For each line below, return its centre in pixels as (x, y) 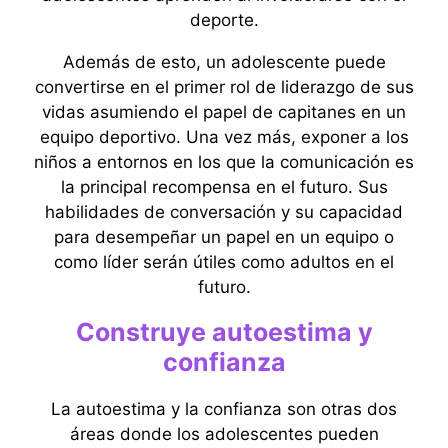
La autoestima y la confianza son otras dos (224, 409)
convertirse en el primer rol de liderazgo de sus (224, 87)
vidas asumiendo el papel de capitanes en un (224, 112)
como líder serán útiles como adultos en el (224, 262)
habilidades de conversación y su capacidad (224, 212)
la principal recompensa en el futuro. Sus (224, 187)
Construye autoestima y (224, 332)
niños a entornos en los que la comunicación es (224, 162)
